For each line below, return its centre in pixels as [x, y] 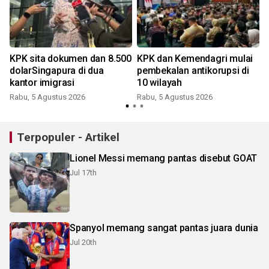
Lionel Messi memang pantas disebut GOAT [164, 159]
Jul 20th [83, 243]
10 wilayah [159, 83]
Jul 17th [83, 173]
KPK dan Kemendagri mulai [195, 59]
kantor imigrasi [42, 83]
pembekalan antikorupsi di [193, 71]
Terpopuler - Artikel [68, 138]
